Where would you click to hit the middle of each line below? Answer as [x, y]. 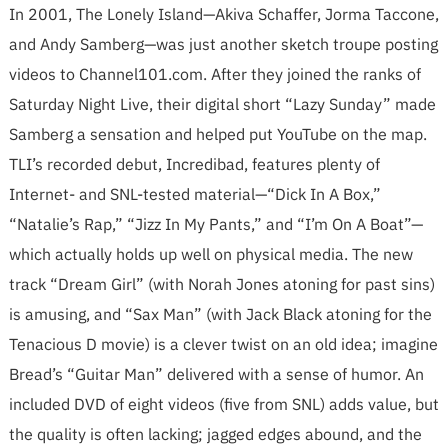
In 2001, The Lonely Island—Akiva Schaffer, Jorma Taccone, [223, 14]
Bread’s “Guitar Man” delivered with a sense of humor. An [216, 374]
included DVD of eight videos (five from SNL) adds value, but [223, 404]
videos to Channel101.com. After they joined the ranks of [214, 74]
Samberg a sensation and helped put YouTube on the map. [217, 134]
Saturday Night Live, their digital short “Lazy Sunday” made [222, 104]
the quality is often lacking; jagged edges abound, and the [215, 434]
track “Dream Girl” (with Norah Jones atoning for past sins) [221, 284]
